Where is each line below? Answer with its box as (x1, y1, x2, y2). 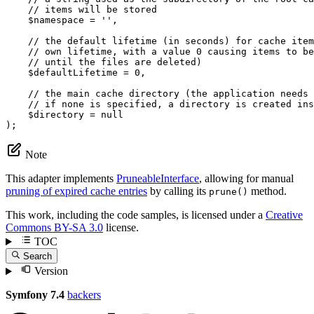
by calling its (147, 185, 209, 198)
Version (31, 265, 68, 278)
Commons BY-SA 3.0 (6, 221, 103, 234)
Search (23, 251, 53, 262)
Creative (266, 209, 303, 221)
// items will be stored (28, 4, 157, 15)
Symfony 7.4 (6, 289, 64, 301)
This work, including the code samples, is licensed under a (6, 209, 266, 221)
